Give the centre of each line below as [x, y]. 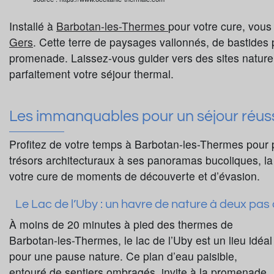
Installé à [33, 26]
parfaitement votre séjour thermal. [91, 73]
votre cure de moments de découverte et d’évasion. [135, 176]
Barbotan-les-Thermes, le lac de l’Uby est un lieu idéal [141, 240]
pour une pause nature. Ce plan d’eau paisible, [123, 256]
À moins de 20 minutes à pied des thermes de [121, 224]
